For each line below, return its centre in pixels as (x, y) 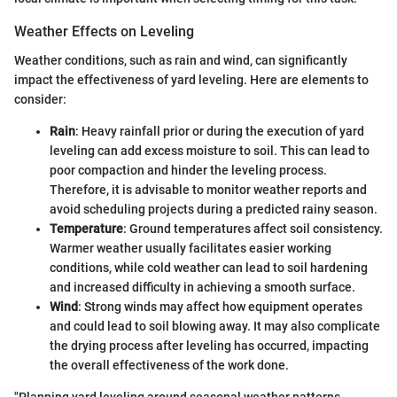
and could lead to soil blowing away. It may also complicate (215, 326)
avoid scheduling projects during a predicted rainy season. (214, 209)
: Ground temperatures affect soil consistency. (253, 228)
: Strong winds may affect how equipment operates (220, 306)
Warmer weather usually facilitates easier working (191, 248)
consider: (40, 99)
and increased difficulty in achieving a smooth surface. (202, 287)
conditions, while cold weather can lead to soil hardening (209, 267)
